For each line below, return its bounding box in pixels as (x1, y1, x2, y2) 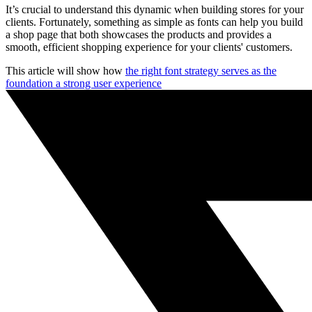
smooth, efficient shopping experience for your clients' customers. (6, 40, 292, 53)
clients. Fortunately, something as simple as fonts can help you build (6, 15, 303, 28)
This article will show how (6, 64, 125, 77)
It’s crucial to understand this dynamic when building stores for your (6, 3, 304, 15)
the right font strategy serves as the (125, 64, 276, 77)
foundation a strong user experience (6, 77, 162, 89)
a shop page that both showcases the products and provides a (6, 28, 272, 40)
